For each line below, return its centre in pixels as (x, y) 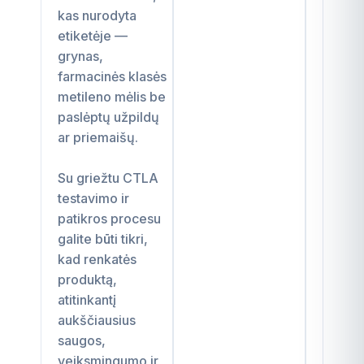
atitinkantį (87, 299)
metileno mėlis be (112, 96)
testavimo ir (93, 198)
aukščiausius (97, 320)
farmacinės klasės (112, 76)
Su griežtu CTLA (108, 178)
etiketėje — (93, 35)
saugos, (82, 340)
